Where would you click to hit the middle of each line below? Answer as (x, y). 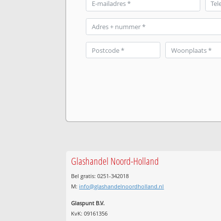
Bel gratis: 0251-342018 (100, 176)
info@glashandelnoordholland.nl (122, 186)
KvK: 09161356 (90, 213)
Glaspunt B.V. (88, 203)
